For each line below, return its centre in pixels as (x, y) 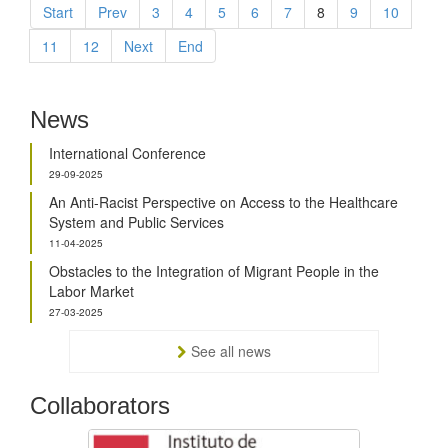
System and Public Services (136, 221)
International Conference (127, 152)
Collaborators (100, 405)
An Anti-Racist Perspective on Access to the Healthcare (223, 201)
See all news (230, 350)
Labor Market (91, 290)
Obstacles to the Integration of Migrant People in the (214, 270)
